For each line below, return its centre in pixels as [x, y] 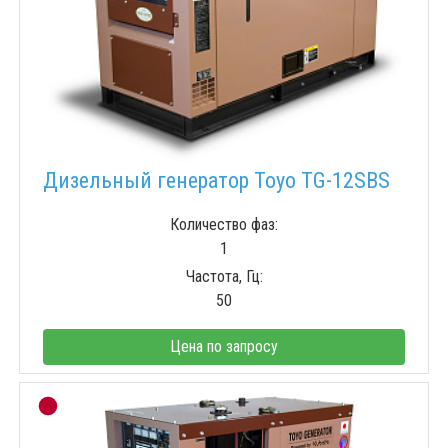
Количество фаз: [224, 225]
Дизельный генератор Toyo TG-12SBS [216, 181]
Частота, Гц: [224, 277]
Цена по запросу [224, 347]
